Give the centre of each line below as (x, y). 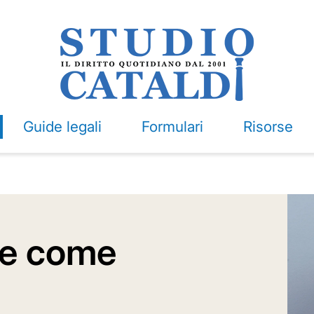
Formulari (172, 127)
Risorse (268, 127)
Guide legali (62, 127)
